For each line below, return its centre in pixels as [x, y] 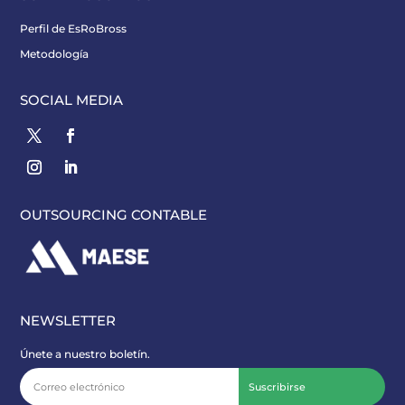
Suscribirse [278, 387]
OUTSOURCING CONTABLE [114, 215]
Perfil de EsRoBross [74, 29]
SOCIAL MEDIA [72, 100]
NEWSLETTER [68, 321]
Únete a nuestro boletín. [85, 354]
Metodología [55, 54]
